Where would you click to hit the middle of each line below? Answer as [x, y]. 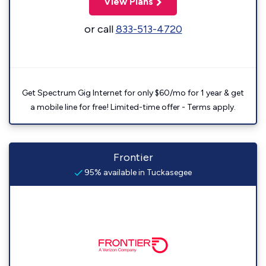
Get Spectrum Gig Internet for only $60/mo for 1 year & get [133, 93]
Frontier [133, 157]
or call [100, 29]
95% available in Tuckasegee [137, 172]
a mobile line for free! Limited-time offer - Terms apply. [133, 107]
